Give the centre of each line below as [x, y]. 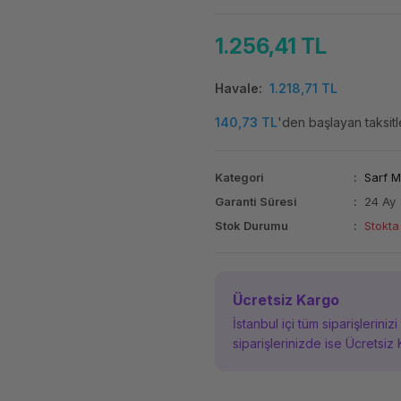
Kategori [239, 177]
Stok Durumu [251, 226]
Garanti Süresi [256, 201]
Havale [236, 88]
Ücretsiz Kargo [286, 300]
